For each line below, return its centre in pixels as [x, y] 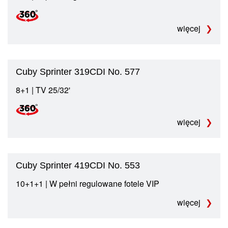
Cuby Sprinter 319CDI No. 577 [78, 72]
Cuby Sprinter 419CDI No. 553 [78, 166]
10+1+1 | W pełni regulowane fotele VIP [88, 184]
